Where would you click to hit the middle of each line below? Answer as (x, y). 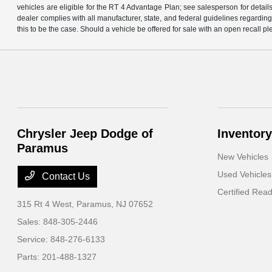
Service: (34, 239)
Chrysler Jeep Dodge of (85, 134)
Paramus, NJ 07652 (115, 204)
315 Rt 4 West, (47, 204)
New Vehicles (243, 157)
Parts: (30, 257)
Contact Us (65, 176)
